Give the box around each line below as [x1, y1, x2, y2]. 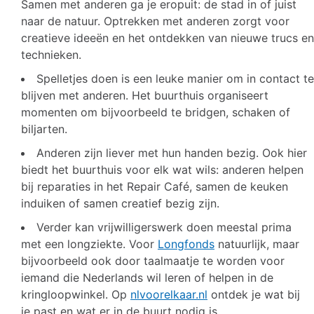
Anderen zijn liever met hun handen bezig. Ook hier [36, 146, 307, 161]
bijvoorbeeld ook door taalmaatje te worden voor [21, 254, 285, 268]
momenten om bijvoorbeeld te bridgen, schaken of [21, 105, 290, 120]
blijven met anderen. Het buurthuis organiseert [21, 88, 268, 103]
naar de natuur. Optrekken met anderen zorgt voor [21, 14, 289, 29]
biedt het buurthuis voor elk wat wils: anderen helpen [21, 163, 303, 177]
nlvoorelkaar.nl [130, 287, 207, 302]
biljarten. [21, 122, 67, 137]
